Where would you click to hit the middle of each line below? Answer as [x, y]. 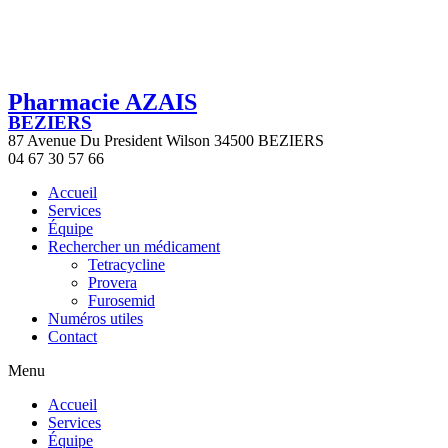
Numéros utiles [95, 318]
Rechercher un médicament [134, 246]
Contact [72, 336]
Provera [112, 282]
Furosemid [121, 300]
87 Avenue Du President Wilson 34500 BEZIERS [166, 140]
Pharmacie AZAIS [102, 102]
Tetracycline [126, 264]
